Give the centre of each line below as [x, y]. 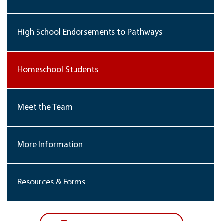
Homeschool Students [58, 70]
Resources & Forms [51, 182]
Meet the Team [45, 107]
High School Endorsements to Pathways [90, 32]
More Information [50, 145]
